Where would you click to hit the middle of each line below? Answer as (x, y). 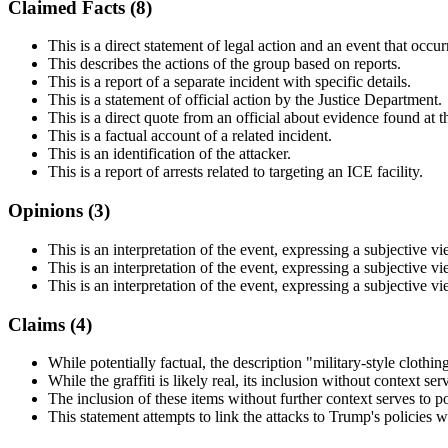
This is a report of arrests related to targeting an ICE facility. (235, 172)
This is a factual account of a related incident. (190, 136)
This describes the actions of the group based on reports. (224, 64)
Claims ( (42, 324)
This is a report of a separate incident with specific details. (229, 82)
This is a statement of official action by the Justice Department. (245, 100)
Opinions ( (51, 211)
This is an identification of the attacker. (169, 154)
